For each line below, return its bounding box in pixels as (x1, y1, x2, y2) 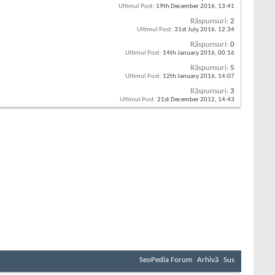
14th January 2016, (161, 50, 218, 57)
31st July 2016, (173, 26, 218, 34)
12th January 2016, (161, 73, 218, 80)
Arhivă (197, 256, 219, 265)
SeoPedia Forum (139, 256, 192, 265)
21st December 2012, (156, 96, 218, 104)
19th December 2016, (155, 3, 218, 10)
